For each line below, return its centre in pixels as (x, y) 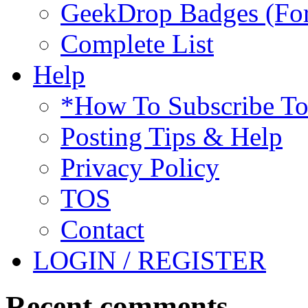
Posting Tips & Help (172, 137)
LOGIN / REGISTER (150, 261)
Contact (102, 230)
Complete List (137, 44)
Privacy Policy (140, 168)
